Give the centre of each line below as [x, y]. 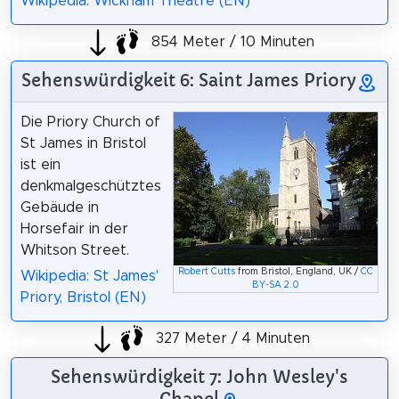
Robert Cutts [207, 272]
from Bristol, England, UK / [298, 272]
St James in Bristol [83, 143]
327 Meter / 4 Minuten [231, 339]
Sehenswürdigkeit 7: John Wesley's [199, 376]
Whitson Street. [74, 250]
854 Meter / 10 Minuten [231, 42]
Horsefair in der [74, 228]
